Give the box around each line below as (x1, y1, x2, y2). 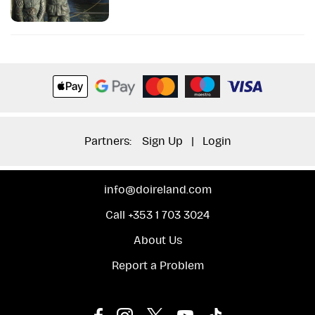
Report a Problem (111, 260, 204, 271)
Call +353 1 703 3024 (105, 210, 210, 221)
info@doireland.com (103, 184, 212, 195)
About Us (133, 235, 182, 246)
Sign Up (141, 136, 183, 147)
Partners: (84, 136, 134, 147)
